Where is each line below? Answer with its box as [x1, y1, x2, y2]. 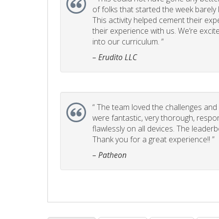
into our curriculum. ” [92, 36, 164, 47]
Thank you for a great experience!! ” [92, 134, 215, 145]
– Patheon [92, 150, 127, 161]
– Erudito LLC [92, 52, 137, 63]
